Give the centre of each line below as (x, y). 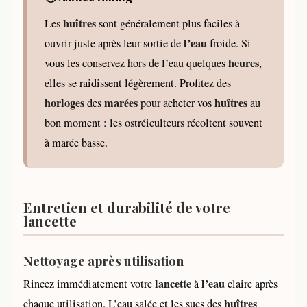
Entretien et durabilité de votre (127, 207)
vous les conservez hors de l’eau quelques (136, 63)
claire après (251, 283)
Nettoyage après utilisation (103, 260)
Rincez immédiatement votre (89, 283)
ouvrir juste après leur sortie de (114, 43)
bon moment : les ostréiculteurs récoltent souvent (153, 122)
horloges (64, 102)
